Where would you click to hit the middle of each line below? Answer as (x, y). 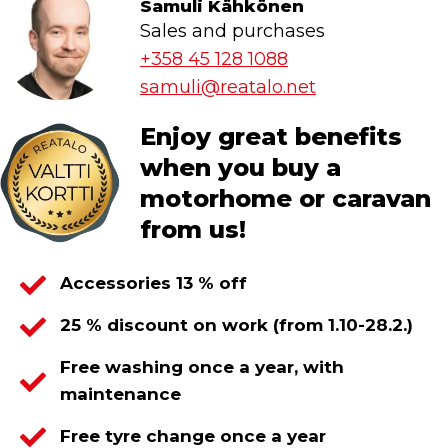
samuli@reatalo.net (228, 86)
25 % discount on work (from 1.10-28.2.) (236, 325)
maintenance (120, 394)
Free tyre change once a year (193, 435)
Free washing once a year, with (202, 367)
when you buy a (240, 167)
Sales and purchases (232, 30)
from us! (193, 229)
